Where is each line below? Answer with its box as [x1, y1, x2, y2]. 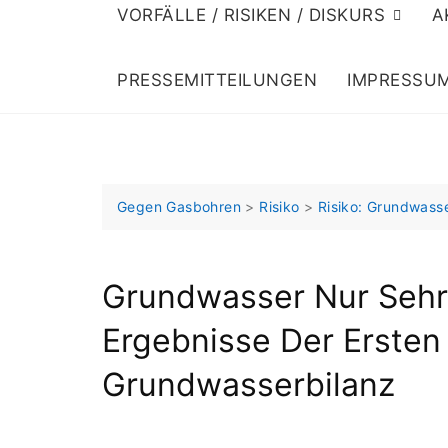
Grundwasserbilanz [102, 365, 395, 404]
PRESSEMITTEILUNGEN [117, 70, 317, 90]
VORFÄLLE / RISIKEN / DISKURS [117, 5, 385, 25]
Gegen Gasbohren [117, 198, 242, 215]
